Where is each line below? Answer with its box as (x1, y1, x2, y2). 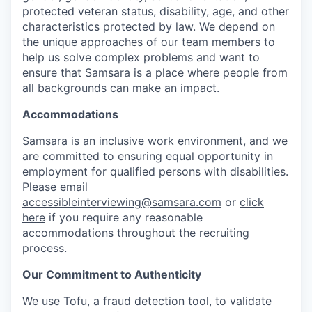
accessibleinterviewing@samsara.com (22, 195, 221, 209)
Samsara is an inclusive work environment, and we (22, 134, 288, 148)
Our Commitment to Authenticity (22, 267, 201, 281)
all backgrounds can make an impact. (22, 81, 219, 95)
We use (22, 294, 63, 308)
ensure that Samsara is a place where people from (22, 65, 288, 79)
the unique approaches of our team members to (22, 35, 275, 49)
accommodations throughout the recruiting (22, 226, 249, 240)
